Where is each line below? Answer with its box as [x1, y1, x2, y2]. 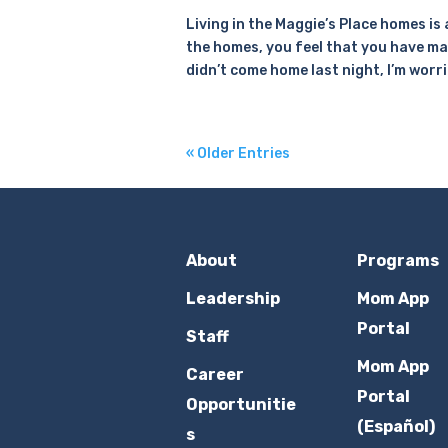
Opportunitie [185, 394, 296, 414]
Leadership [185, 288, 280, 308]
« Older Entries [185, 144, 290, 162]
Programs [356, 250, 439, 270]
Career [185, 364, 244, 384]
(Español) [356, 416, 435, 436]
